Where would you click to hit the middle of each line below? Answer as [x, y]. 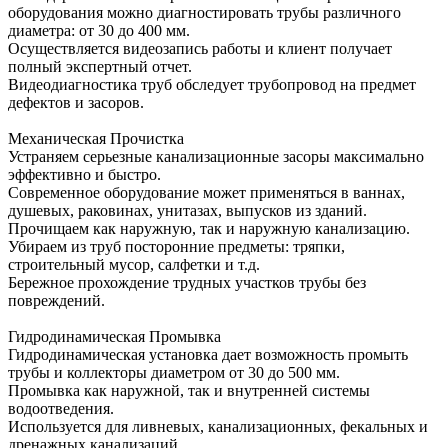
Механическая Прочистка [96, 138]
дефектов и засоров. [76, 102]
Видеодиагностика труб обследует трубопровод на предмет [212, 84]
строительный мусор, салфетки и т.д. [134, 264]
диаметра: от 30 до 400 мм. [99, 30]
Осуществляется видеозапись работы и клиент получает [200, 48]
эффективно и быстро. [84, 174]
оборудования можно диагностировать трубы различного [204, 12]
